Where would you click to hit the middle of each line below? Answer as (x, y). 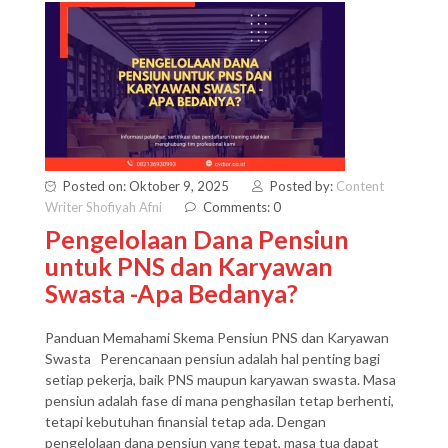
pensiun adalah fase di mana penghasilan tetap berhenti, (219, 400)
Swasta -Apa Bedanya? (171, 293)
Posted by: (303, 186)
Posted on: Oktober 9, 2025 (146, 186)
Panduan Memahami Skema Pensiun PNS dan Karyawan (217, 337)
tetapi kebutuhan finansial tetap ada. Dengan (185, 421)
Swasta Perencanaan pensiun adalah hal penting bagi (212, 358)
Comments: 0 (242, 207)
